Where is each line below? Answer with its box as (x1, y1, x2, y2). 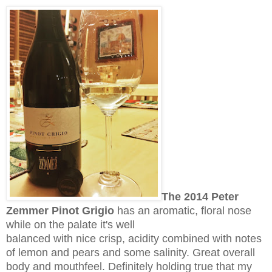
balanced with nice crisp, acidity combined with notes (6, 233, 262, 245)
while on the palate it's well (6, 219, 135, 231)
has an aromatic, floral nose (114, 205, 251, 217)
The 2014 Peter (161, 191, 239, 203)
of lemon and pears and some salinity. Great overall (6, 246, 255, 259)
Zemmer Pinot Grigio (6, 205, 114, 217)
